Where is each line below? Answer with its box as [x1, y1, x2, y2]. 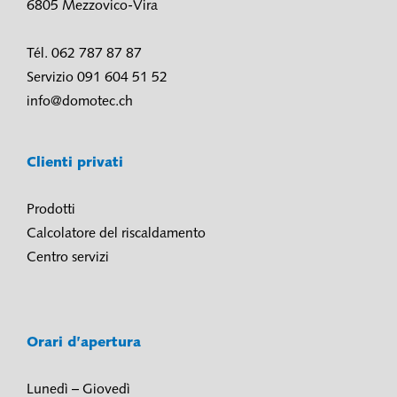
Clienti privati [27, 155, 128, 170]
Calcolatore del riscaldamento [27, 226, 206, 241]
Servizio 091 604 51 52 [27, 70, 167, 85]
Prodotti [27, 202, 75, 217]
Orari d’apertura [27, 335, 141, 350]
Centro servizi [27, 250, 109, 265]
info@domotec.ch [27, 94, 133, 109]
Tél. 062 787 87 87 [27, 46, 142, 61]
